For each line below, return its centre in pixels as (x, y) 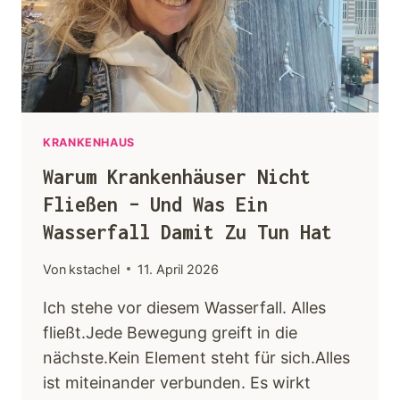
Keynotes (71, 18)
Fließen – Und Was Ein (155, 204)
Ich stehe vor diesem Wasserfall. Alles (184, 307)
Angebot (69, 130)
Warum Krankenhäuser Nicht (177, 176)
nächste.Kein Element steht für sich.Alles (196, 357)
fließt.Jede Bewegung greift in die (170, 332)
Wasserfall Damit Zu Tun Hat (187, 232)
